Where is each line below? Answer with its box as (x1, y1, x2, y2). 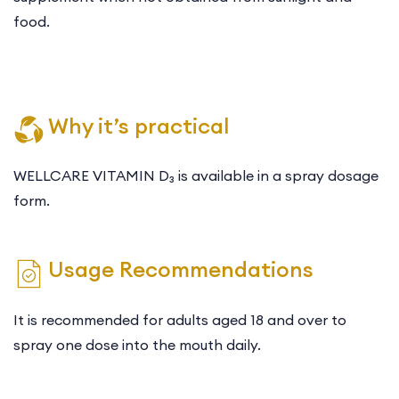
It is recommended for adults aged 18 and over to (13, 310, 346, 329)
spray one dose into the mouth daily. (13, 335, 261, 354)
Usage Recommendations (48, 256, 313, 282)
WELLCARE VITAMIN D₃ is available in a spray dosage (13, 167, 379, 184)
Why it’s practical (48, 111, 229, 139)
